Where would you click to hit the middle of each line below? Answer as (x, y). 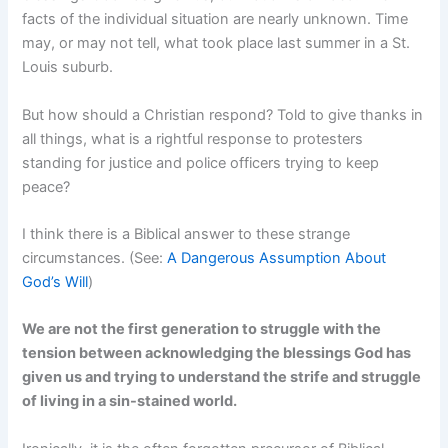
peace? (46, 186)
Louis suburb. (68, 67)
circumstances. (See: (95, 257)
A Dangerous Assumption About (277, 257)
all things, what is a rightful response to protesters (193, 138)
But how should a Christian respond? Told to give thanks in (223, 114)
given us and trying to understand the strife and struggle (222, 377)
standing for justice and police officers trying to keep (201, 162)
